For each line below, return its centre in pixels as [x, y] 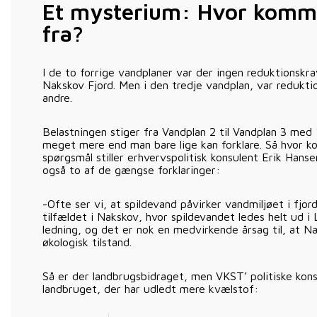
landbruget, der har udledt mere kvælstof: [150, 289]
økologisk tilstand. [87, 242]
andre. [57, 98]
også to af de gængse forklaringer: [131, 170]
